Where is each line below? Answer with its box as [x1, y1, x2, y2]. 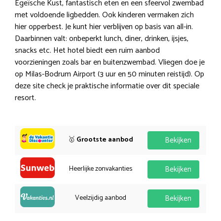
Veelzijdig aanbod [74, 192, 126, 204]
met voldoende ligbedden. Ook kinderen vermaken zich [15, 8, 194, 22]
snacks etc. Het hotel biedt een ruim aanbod [15, 43, 160, 57]
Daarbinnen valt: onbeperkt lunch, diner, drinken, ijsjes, [15, 32, 188, 45]
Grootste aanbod [76, 134, 133, 146]
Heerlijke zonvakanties [69, 163, 132, 175]
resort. [15, 91, 36, 105]
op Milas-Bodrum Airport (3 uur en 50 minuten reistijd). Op [15, 67, 204, 81]
